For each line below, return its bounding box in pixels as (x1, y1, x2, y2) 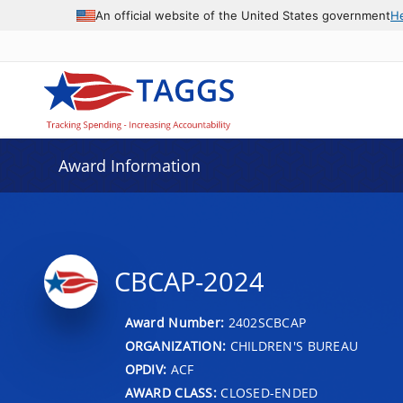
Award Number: (124, 313, 228, 331)
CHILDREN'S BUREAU (226, 336, 359, 354)
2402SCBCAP (228, 313, 307, 331)
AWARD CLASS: (124, 383, 217, 401)
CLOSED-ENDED (216, 383, 318, 401)
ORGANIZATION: (124, 336, 227, 354)
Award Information (58, 155, 201, 176)
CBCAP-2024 (113, 264, 264, 300)
